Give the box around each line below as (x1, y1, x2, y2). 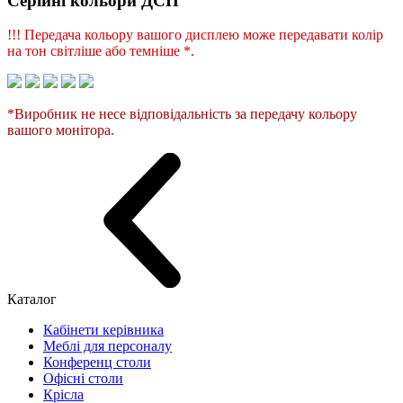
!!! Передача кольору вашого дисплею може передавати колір (7, 27, 383, 43)
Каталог (7, 291, 57, 308)
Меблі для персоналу (43, 338, 172, 354)
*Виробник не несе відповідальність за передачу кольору (7, 106, 357, 122)
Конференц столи (43, 354, 151, 371)
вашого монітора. (7, 122, 114, 139)
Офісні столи (43, 371, 123, 387)
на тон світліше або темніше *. (7, 43, 194, 59)
